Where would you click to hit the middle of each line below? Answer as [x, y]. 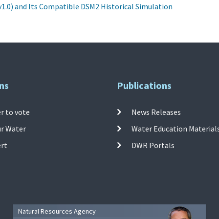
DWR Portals [153, 145]
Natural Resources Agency [57, 211]
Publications [144, 85]
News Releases [156, 112]
